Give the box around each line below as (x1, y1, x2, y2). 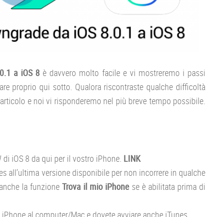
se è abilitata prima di (131, 180, 206, 192)
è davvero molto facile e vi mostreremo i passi (43, 66, 206, 78)
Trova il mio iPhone (62, 180, 132, 192)
